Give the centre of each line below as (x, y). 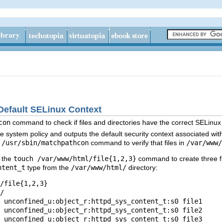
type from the (48, 168)
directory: (142, 168)
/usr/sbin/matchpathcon (45, 143)
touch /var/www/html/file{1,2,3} (75, 159)
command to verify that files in (138, 143)
